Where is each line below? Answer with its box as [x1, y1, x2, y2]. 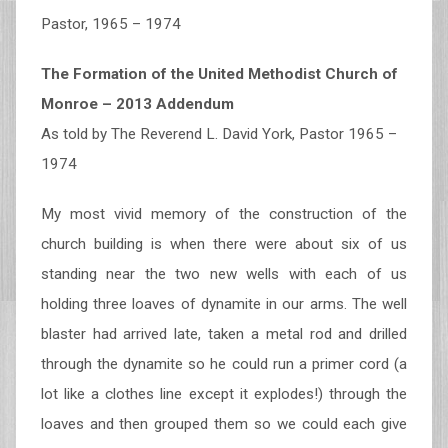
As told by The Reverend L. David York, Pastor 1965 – [40, 125, 397, 143]
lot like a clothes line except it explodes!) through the [40, 385, 408, 403]
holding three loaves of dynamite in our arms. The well [40, 295, 408, 313]
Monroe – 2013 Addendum [40, 95, 234, 113]
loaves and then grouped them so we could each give [40, 415, 408, 433]
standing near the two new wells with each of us [40, 265, 408, 283]
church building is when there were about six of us [40, 235, 408, 253]
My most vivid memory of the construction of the [40, 205, 408, 223]
